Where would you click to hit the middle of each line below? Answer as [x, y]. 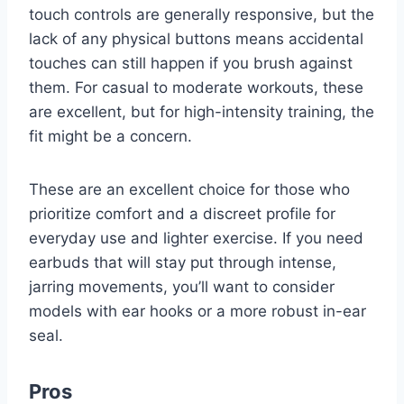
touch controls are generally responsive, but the [202, 15]
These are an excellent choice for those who [189, 190]
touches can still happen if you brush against [191, 64]
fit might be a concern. [110, 137]
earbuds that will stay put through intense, [183, 263]
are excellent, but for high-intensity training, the [202, 112]
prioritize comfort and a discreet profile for [182, 214]
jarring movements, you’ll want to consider [182, 287]
